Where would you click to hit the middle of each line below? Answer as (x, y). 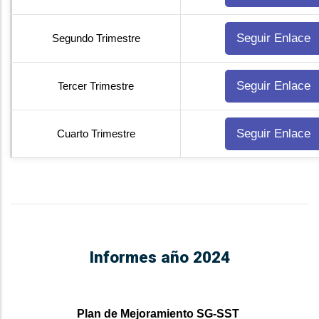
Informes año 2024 (159, 257)
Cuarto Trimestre (96, 134)
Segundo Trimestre (96, 38)
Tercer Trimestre (96, 86)
